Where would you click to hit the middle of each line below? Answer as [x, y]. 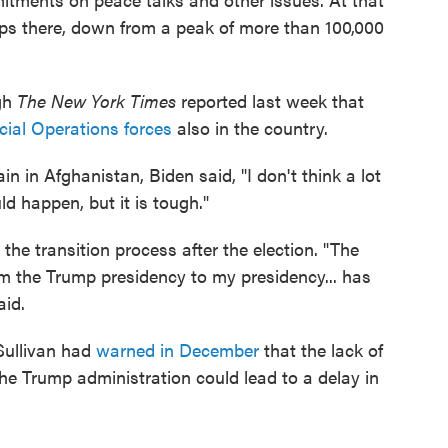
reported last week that [270, 100]
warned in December [177, 349]
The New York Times [96, 100]
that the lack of [321, 349]
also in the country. [250, 127]
